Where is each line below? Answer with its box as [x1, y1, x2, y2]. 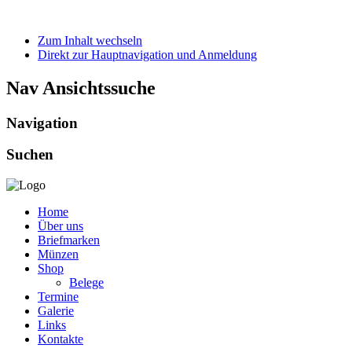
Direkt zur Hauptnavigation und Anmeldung [38, 47, 257, 61]
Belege [69, 276, 104, 290]
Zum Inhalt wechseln [38, 33, 142, 47]
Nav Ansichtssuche [6, 77, 156, 98]
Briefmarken [38, 233, 100, 247]
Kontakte [38, 332, 83, 346]
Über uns [38, 219, 83, 233]
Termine [38, 290, 79, 304]
